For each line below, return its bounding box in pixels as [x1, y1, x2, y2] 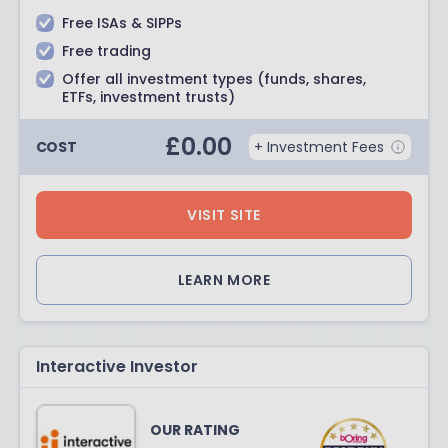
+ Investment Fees [254, 137, 385, 157]
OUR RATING [149, 420, 240, 440]
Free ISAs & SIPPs [61, 13, 182, 33]
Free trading [61, 41, 151, 61]
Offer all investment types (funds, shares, [61, 69, 366, 89]
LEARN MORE [177, 270, 271, 290]
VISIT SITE [187, 205, 261, 225]
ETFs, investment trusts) [61, 87, 235, 107]
